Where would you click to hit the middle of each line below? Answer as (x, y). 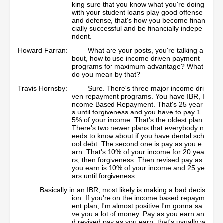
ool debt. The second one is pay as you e (137, 144)
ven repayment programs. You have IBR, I (138, 96)
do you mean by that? (106, 74)
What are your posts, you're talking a (145, 50)
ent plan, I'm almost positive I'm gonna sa (137, 205)
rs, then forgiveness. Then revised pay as (137, 160)
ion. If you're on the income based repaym (138, 197)
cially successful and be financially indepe (137, 28)
